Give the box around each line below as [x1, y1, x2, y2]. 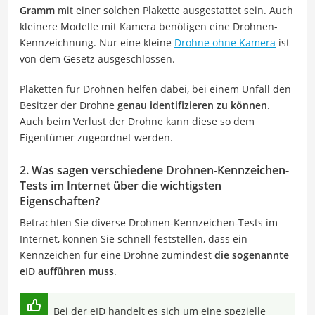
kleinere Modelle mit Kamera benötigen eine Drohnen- [20, 19, 278, 33]
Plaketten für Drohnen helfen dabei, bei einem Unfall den [20, 82, 291, 96]
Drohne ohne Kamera [174, 35, 276, 49]
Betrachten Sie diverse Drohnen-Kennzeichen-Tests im [20, 215, 278, 229]
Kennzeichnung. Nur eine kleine [20, 35, 174, 49]
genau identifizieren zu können [115, 98, 267, 112]
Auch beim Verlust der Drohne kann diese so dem [20, 114, 255, 128]
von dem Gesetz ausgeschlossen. [20, 51, 175, 65]
